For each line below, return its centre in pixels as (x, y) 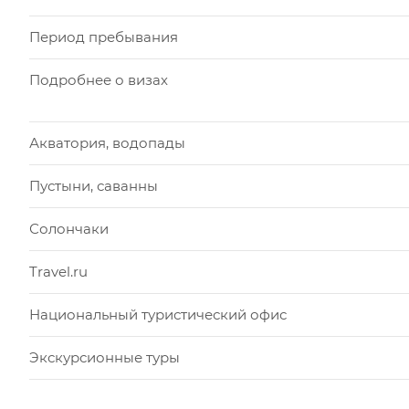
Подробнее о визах (99, 80)
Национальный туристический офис (158, 315)
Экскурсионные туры (105, 358)
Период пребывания (104, 37)
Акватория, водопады (107, 143)
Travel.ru (58, 272)
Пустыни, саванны (94, 186)
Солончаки (69, 229)
